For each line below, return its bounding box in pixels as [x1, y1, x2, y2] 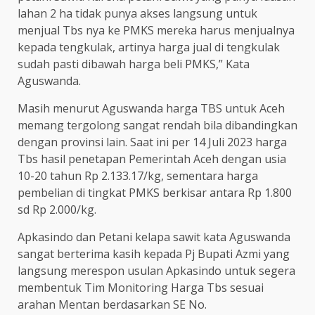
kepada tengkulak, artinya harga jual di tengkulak [18, 39, 280, 55]
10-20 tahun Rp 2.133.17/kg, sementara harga [18, 167, 258, 184]
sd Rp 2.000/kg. [18, 201, 96, 217]
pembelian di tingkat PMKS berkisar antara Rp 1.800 [18, 184, 292, 200]
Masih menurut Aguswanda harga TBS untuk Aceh [18, 100, 285, 116]
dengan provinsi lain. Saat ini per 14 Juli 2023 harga [18, 134, 287, 150]
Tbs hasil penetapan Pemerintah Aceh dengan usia [18, 150, 286, 167]
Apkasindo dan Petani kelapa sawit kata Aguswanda [18, 229, 290, 245]
